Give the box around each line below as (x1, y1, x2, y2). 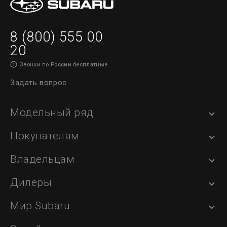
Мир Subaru (10, 200, 70, 212)
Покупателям (10, 130, 80, 142)
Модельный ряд (10, 106, 94, 119)
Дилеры (10, 176, 52, 189)
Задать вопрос (10, 78, 67, 88)
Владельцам (10, 153, 74, 166)
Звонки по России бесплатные (20, 61, 108, 68)
